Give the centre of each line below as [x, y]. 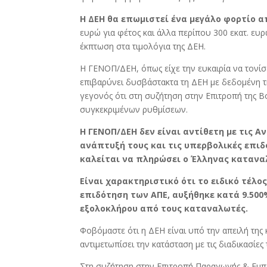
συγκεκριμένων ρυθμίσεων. [134, 109]
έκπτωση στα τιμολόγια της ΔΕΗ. [143, 46]
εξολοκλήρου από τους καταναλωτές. [164, 208]
